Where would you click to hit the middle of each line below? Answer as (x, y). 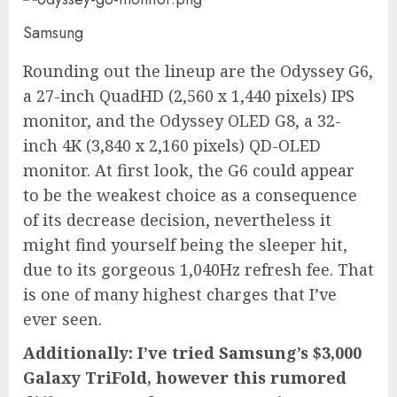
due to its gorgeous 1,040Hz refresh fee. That (198, 269)
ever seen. (62, 319)
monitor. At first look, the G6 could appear (189, 170)
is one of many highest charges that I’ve (180, 294)
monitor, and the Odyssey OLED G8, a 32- (182, 120)
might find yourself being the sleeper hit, (185, 244)
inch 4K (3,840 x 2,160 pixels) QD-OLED (172, 145)
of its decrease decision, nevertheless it (177, 219)
